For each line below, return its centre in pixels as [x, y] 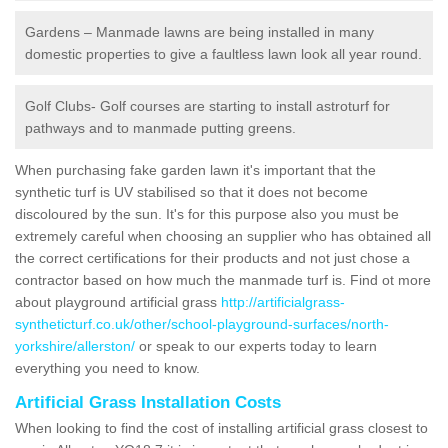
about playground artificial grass [118, 301]
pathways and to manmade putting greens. [160, 127]
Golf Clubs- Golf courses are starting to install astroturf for [207, 105]
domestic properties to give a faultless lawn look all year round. [223, 53]
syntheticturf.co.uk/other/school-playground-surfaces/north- [202, 323]
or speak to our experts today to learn [256, 345]
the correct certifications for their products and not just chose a [212, 257]
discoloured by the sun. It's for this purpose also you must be [207, 213]
